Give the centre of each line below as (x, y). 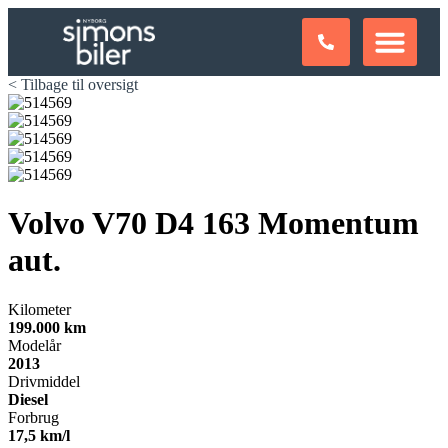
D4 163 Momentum (287, 223)
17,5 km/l (39, 435)
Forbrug (33, 417)
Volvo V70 (81, 223)
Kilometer (39, 309)
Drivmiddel (44, 381)
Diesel (28, 399)
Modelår (34, 345)
